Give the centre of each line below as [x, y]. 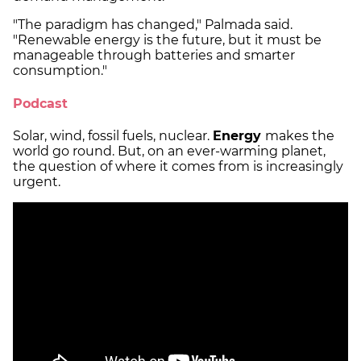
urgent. [37, 181]
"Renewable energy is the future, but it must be [167, 40]
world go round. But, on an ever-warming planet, [169, 151]
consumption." [60, 71]
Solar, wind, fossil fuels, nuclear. [113, 135]
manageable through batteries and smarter [154, 56]
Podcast [40, 103]
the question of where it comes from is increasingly [178, 166]
